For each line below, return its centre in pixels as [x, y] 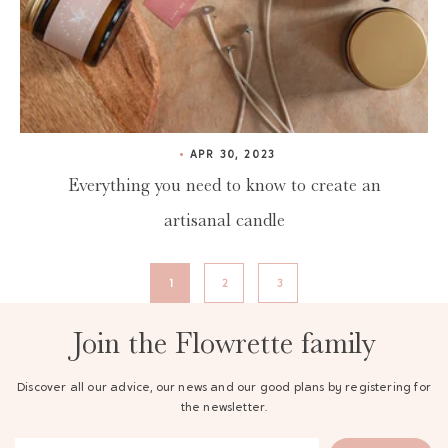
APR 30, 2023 [232, 156]
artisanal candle [224, 220]
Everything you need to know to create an [224, 185]
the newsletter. [224, 408]
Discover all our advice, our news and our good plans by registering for [224, 388]
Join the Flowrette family [224, 343]
